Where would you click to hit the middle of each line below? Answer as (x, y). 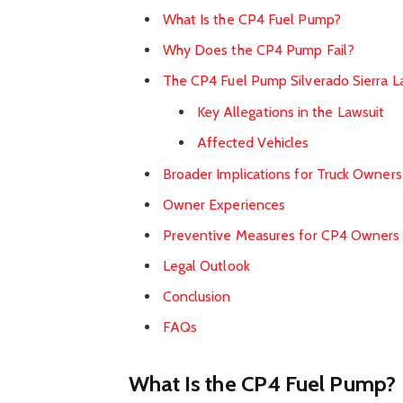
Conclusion (197, 297)
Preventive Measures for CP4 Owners (281, 235)
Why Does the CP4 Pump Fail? (258, 49)
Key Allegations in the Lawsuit (291, 112)
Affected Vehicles (253, 142)
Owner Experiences (224, 204)
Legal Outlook (206, 266)
